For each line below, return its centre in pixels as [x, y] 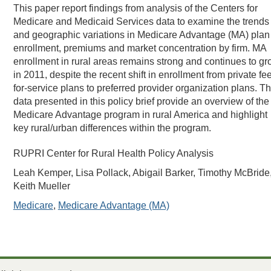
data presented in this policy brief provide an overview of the [141, 101]
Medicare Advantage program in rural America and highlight [140, 115]
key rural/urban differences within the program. [112, 128]
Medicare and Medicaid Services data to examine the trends [141, 21]
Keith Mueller [41, 186]
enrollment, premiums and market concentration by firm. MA [139, 48]
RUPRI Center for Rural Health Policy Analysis [113, 153]
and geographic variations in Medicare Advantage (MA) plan [141, 35]
